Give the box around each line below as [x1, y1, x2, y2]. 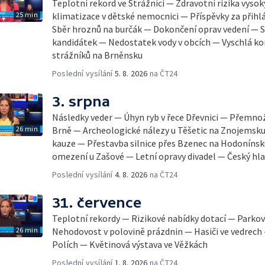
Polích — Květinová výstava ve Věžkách [52, 238, 208, 250]
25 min [15, 10, 38, 19]
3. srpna [52, 93, 110, 109]
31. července [52, 195, 141, 211]
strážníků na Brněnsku [52, 49, 143, 61]
